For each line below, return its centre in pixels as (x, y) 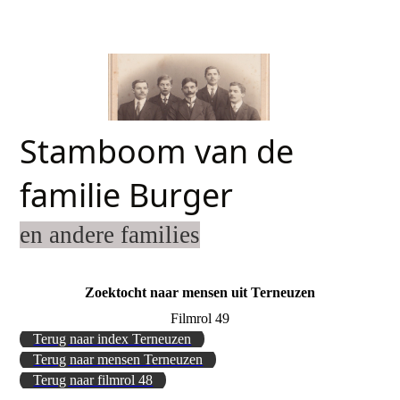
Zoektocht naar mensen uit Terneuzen (200, 292)
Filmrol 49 (200, 319)
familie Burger (127, 195)
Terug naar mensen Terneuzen (118, 360)
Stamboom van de (157, 151)
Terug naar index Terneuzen (112, 339)
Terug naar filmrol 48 (93, 380)
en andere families (110, 235)
